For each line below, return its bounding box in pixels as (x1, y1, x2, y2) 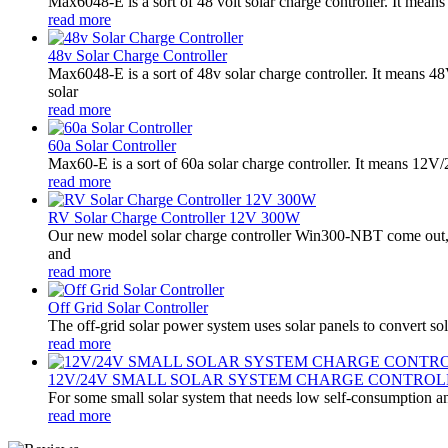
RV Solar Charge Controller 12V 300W (48, 208, 300, 226)
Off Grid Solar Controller (48, 298, 208, 316)
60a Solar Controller (48, 136, 176, 154)
